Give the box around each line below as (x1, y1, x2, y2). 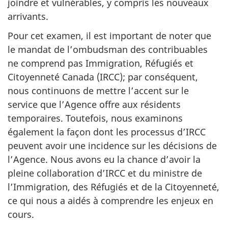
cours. (8, 208, 34, 220)
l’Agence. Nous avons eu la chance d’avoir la (8, 153, 201, 165)
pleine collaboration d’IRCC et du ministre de (8, 167, 202, 179)
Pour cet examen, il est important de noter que (8, 30, 211, 42)
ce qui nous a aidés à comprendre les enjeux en (8, 194, 213, 207)
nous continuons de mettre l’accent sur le (8, 84, 189, 97)
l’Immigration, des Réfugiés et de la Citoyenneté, (8, 181, 219, 193)
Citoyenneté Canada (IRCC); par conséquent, (8, 71, 198, 83)
